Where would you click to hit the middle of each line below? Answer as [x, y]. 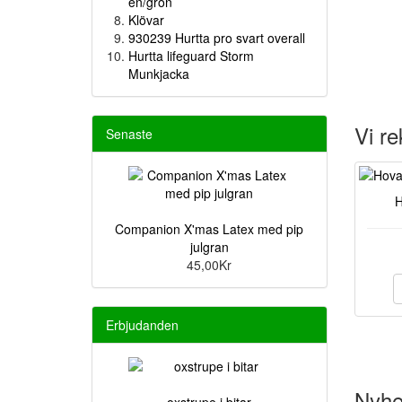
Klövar [146, 20]
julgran [209, 247]
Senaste [129, 134]
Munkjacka [159, 74]
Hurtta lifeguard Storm [191, 56]
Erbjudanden [142, 325]
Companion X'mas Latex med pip [210, 229]
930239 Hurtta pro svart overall [217, 38]
